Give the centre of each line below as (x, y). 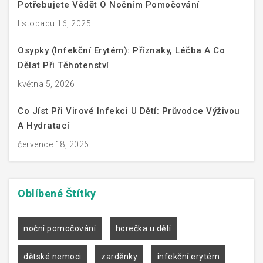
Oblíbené (42, 193)
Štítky (81, 193)
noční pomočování (60, 228)
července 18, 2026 (53, 144)
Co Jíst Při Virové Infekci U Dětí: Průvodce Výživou (129, 111)
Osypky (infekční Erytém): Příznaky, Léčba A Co (121, 50)
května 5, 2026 (46, 84)
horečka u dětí (143, 228)
